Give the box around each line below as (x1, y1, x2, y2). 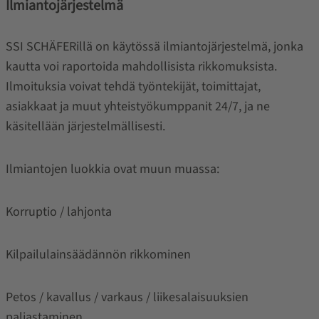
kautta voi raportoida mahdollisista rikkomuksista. (5, 57, 277, 75)
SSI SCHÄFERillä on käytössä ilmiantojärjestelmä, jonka (5, 37, 303, 56)
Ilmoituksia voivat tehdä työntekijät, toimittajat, (5, 77, 261, 95)
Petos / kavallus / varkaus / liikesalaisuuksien (5, 288, 249, 306)
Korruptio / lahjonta (5, 202, 112, 221)
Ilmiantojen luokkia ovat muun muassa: (5, 159, 219, 178)
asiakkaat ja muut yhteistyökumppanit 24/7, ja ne (5, 97, 270, 115)
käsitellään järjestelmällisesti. (5, 117, 165, 135)
